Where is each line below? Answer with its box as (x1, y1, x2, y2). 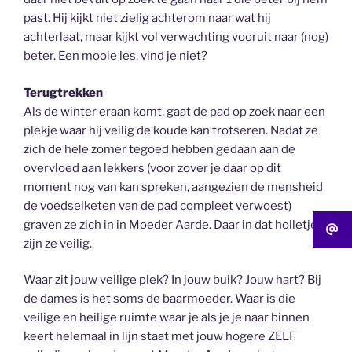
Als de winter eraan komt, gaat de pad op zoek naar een (24, 104, 325, 119)
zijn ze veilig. (24, 236, 92, 251)
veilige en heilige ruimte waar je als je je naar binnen (24, 310, 310, 324)
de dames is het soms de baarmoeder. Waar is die (24, 291, 295, 306)
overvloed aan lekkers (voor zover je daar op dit (24, 160, 281, 175)
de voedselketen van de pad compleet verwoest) (24, 198, 291, 213)
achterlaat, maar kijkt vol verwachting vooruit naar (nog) (24, 30, 328, 44)
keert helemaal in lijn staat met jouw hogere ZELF (24, 329, 296, 343)
